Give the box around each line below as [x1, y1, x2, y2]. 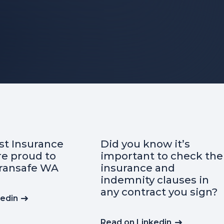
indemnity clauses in [100, 173, 209, 186]
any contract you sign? [100, 185, 218, 198]
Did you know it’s [100, 137, 190, 150]
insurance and [100, 161, 175, 174]
